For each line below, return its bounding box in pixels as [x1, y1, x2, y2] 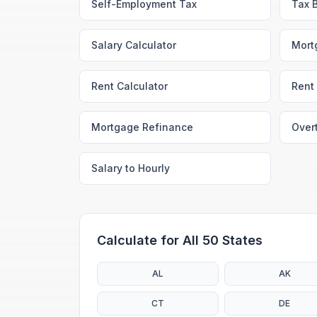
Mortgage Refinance [91, 121, 193, 133]
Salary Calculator [91, 39, 176, 51]
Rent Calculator [91, 80, 168, 92]
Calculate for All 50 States [97, 233, 263, 248]
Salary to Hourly [91, 162, 170, 174]
